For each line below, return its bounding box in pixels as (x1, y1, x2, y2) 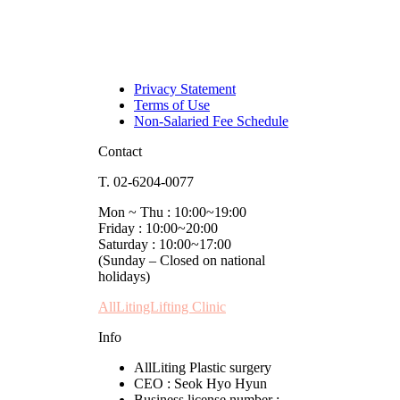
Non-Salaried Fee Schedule (134, 112, 288, 129)
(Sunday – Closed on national (98, 252, 265, 268)
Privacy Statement (134, 80, 236, 96)
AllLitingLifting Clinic (98, 298, 226, 314)
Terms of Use (134, 96, 210, 112)
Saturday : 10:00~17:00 (98, 236, 231, 252)
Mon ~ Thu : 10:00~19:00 (98, 204, 246, 220)
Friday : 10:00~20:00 (98, 220, 218, 236)
